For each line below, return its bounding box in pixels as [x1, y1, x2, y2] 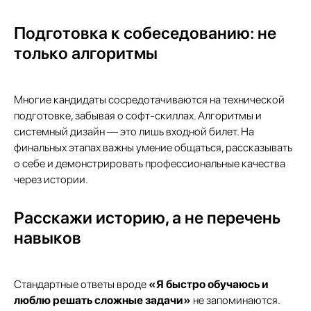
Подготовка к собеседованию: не [14, 23, 276, 43]
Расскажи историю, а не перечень [14, 208, 280, 228]
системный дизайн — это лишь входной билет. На [14, 125, 254, 138]
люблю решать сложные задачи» [14, 294, 191, 307]
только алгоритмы [14, 43, 158, 63]
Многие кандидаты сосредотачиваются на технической [14, 93, 285, 106]
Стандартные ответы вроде [14, 278, 149, 291]
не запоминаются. [191, 294, 280, 307]
